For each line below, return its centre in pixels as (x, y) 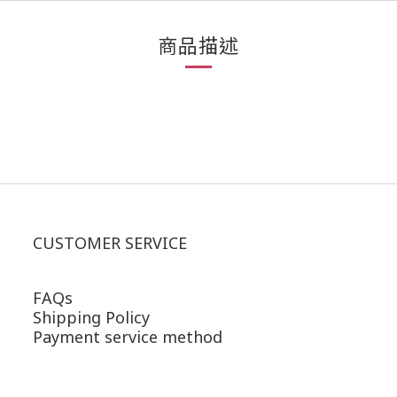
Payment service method (128, 337)
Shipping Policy (91, 318)
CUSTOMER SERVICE (110, 243)
